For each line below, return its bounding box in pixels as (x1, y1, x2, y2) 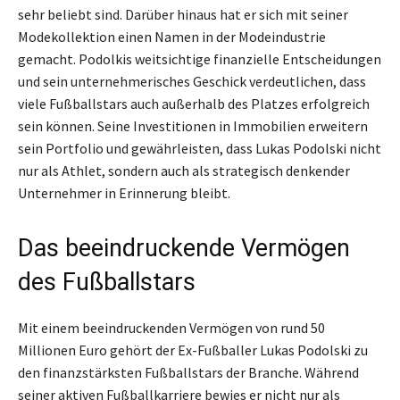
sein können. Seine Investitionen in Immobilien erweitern (18, 117, 368, 136)
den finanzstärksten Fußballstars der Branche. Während (18, 363, 359, 382)
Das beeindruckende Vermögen (18, 234, 350, 263)
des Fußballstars (18, 268, 196, 297)
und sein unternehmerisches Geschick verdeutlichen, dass (18, 72, 366, 91)
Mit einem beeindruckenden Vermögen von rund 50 (18, 319, 325, 337)
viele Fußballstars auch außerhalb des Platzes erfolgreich (18, 95, 370, 113)
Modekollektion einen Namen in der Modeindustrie (18, 28, 326, 46)
